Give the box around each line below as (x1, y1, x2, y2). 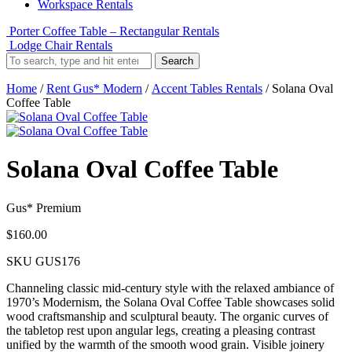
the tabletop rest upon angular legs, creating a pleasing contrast (6, 323, 315, 337)
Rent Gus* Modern (46, 82, 142, 95)
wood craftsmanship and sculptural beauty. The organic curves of (6, 309, 328, 323)
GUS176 (35, 254, 80, 268)
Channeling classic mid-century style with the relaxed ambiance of (6, 280, 334, 295)
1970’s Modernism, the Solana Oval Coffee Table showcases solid (6, 295, 335, 309)
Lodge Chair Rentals (9, 38, 112, 52)
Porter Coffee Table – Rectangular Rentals (9, 24, 219, 38)
